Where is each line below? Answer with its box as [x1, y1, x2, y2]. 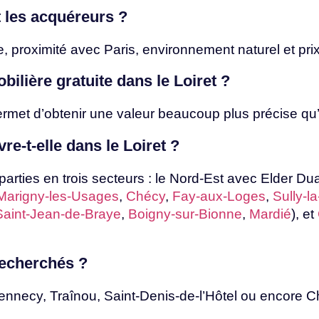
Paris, [104, 41, 142, 57]
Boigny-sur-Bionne [128, 206, 242, 221]
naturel [238, 41, 283, 57]
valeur [117, 106, 158, 122]
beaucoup [158, 106, 224, 122]
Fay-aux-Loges [172, 188, 266, 204]
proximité [11, 41, 70, 57]
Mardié [249, 206, 291, 221]
